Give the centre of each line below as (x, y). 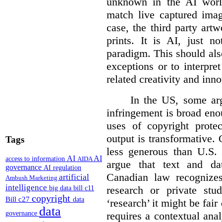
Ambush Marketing (32, 178)
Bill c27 (19, 199)
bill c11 (84, 188)
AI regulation (62, 168)
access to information (36, 159)
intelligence (27, 188)
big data (61, 188)
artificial (74, 177)
